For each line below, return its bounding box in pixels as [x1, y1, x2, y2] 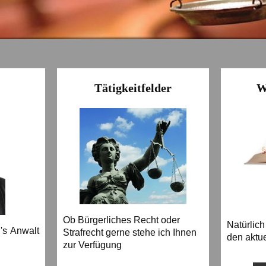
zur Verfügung [63, 240, 122, 251]
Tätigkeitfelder [94, 81, 172, 95]
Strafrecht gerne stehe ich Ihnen [63, 227, 197, 238]
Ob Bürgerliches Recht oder [63, 215, 180, 226]
